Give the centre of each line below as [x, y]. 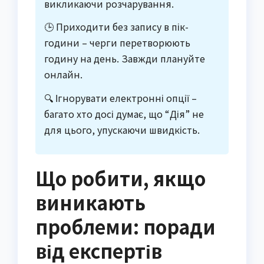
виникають [90, 202]
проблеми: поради [126, 226]
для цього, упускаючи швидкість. [122, 130]
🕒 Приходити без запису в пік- [116, 27]
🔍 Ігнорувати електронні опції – [121, 98]
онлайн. [63, 75]
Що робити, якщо [121, 178]
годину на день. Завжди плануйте [125, 59]
